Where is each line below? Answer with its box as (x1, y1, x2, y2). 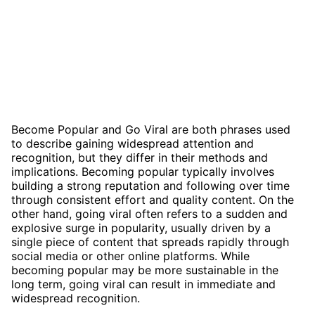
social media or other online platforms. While (11, 248, 250, 263)
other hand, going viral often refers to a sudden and (11, 206, 288, 221)
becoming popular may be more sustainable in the (11, 262, 278, 277)
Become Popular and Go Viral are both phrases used (11, 122, 290, 136)
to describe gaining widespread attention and (11, 136, 254, 150)
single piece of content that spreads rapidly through (11, 234, 289, 249)
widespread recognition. (11, 290, 140, 305)
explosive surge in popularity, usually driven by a (11, 220, 271, 235)
